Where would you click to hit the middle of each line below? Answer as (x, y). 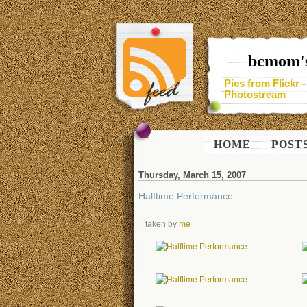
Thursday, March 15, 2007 (192, 175)
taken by (162, 224)
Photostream (255, 95)
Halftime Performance (186, 196)
